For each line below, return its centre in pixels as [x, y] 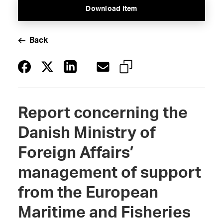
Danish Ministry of [87, 133]
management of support [109, 173]
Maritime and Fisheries [104, 213]
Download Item [111, 9]
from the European [88, 193]
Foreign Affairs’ [76, 153]
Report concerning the [103, 113]
